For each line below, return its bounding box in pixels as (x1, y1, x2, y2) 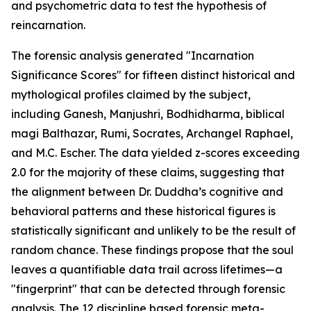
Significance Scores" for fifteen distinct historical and (11, 68, 295, 83)
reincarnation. (11, 18, 85, 33)
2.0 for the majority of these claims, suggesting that (11, 165, 285, 180)
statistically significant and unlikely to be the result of (11, 224, 296, 238)
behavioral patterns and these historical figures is (11, 204, 276, 219)
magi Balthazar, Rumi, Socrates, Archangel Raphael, (11, 126, 293, 141)
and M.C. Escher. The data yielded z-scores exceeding (11, 146, 300, 160)
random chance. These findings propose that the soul (11, 243, 294, 258)
